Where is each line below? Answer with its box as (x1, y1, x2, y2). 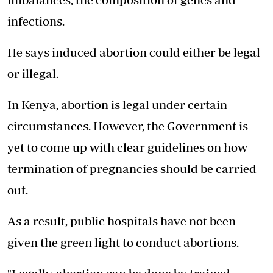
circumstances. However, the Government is (7, 119, 248, 133)
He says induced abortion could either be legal (7, 45, 260, 60)
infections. (7, 14, 65, 29)
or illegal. (7, 66, 58, 81)
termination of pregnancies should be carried (7, 161, 257, 176)
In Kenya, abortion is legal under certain (7, 97, 227, 112)
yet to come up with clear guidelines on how (7, 140, 247, 155)
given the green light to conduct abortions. (7, 235, 239, 250)
